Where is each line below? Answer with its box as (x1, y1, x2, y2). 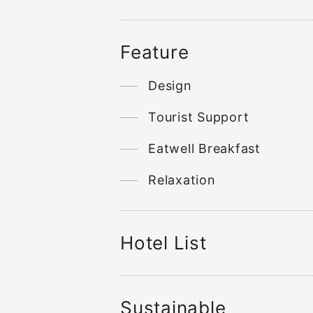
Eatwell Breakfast (148, 141, 261, 156)
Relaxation (148, 173, 216, 187)
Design (148, 78, 192, 93)
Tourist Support (148, 110, 249, 124)
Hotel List (120, 232, 207, 254)
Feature (120, 41, 189, 63)
